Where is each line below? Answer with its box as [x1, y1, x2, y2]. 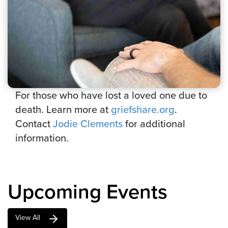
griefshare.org [111, 102, 175, 117]
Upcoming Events [8, 177, 167, 207]
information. [15, 130, 69, 146]
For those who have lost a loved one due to [15, 88, 207, 103]
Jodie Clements [53, 116, 123, 131]
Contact [15, 116, 53, 131]
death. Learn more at [15, 102, 111, 117]
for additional [123, 116, 185, 131]
